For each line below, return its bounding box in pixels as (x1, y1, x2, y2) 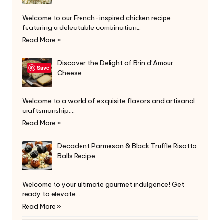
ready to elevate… (22, 190, 80, 199)
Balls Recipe (57, 151, 95, 161)
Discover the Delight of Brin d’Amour (57, 58, 173, 67)
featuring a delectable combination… (22, 23, 141, 32)
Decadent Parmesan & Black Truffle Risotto (57, 141, 197, 151)
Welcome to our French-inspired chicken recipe (22, 13, 171, 22)
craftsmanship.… (22, 106, 75, 115)
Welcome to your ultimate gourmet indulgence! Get (22, 180, 184, 189)
